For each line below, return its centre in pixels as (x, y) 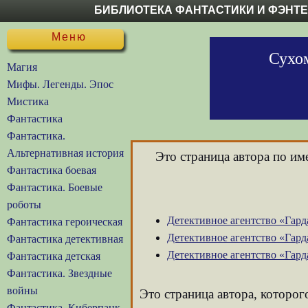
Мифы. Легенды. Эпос (60, 84)
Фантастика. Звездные (59, 273)
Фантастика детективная (65, 239)
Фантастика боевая (52, 170)
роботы (24, 205)
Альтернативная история (65, 153)
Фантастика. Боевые (55, 187)
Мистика (28, 101)
